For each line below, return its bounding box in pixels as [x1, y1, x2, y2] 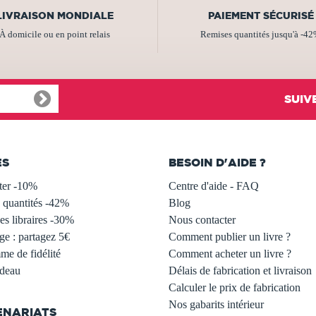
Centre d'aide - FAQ [169, 179, 259, 192]
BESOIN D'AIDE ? [169, 155, 266, 169]
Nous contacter [169, 213, 236, 226]
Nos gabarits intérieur [169, 298, 264, 310]
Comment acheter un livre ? [169, 247, 291, 260]
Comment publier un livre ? [169, 230, 291, 243]
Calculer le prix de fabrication [169, 281, 300, 293]
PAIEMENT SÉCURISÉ [207, 9, 314, 21]
